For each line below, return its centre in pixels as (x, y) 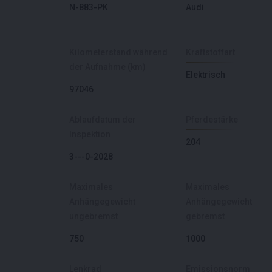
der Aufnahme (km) (107, 66)
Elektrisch (206, 74)
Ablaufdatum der (103, 119)
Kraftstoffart (210, 52)
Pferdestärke (212, 119)
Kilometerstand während (118, 52)
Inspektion (90, 134)
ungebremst (93, 216)
